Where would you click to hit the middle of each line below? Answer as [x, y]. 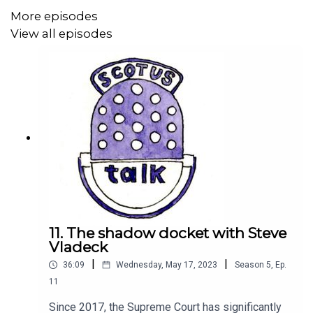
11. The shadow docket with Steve [168, 233]
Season [249, 265]
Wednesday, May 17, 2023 [167, 265]
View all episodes [61, 33]
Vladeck [78, 247]
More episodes [54, 16]
